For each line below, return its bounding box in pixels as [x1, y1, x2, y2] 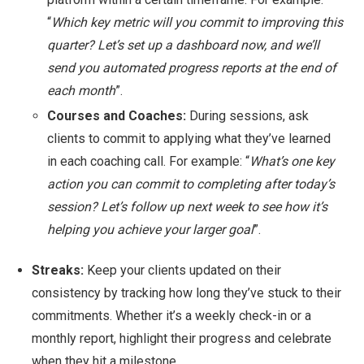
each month [47, 82, 115, 98]
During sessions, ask [189, 107, 309, 123]
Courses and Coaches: [47, 107, 189, 123]
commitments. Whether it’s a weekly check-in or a [32, 308, 311, 324]
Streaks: [32, 262, 87, 279]
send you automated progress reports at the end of [47, 59, 336, 76]
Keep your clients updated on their [87, 262, 281, 279]
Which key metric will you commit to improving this [51, 14, 343, 30]
